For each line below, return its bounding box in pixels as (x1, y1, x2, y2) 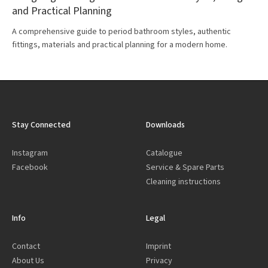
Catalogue (146, 147, 182, 159)
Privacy (146, 255, 172, 266)
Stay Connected (12, 119, 71, 130)
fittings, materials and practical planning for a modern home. (12, 39, 227, 50)
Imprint (146, 240, 171, 252)
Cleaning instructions (146, 176, 221, 187)
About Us (12, 255, 44, 266)
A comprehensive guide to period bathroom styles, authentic (12, 26, 231, 37)
